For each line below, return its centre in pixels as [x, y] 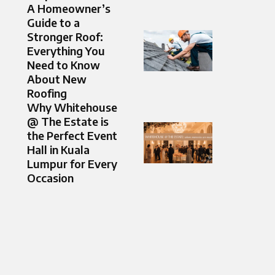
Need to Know [64, 65]
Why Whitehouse [72, 107]
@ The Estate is [68, 122]
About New [57, 79]
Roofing [47, 93]
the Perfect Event [72, 136]
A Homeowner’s [69, 9]
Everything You [66, 51]
